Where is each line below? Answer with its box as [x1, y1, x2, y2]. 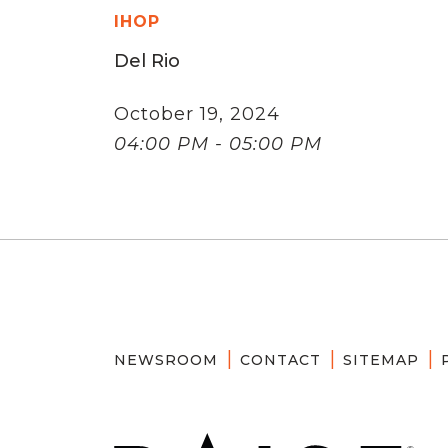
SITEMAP [343, 350, 419, 369]
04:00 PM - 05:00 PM [114, 132, 322, 155]
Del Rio [114, 49, 180, 72]
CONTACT [240, 350, 321, 369]
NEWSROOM [114, 350, 218, 369]
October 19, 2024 [114, 102, 280, 125]
